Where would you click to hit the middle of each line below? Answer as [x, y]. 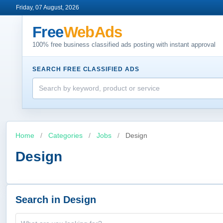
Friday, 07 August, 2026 [48, 7]
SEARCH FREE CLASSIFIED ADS [86, 69]
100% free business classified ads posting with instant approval [124, 45]
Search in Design [56, 200]
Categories [65, 135]
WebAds [93, 32]
